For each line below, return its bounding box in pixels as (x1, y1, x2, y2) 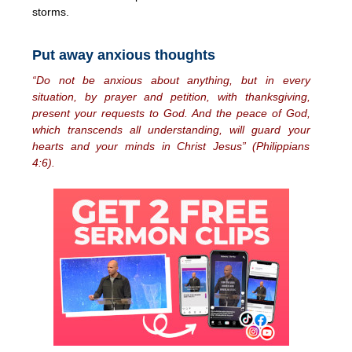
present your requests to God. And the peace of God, (32, 106, 310, 119)
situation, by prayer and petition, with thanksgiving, (32, 90, 310, 103)
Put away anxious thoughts (32, 46, 215, 63)
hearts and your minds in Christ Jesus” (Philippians (32, 139, 310, 152)
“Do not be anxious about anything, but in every (32, 73, 310, 86)
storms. (32, 5, 69, 18)
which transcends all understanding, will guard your (32, 123, 310, 136)
